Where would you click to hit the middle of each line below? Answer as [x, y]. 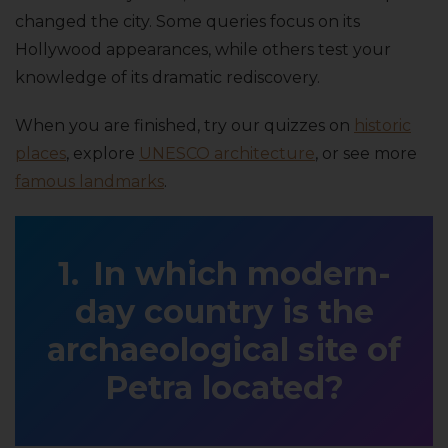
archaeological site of [224, 350]
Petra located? [224, 388]
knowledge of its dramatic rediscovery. [167, 78]
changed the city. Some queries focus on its [187, 22]
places [40, 154]
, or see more [366, 154]
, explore [102, 154]
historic [382, 126]
